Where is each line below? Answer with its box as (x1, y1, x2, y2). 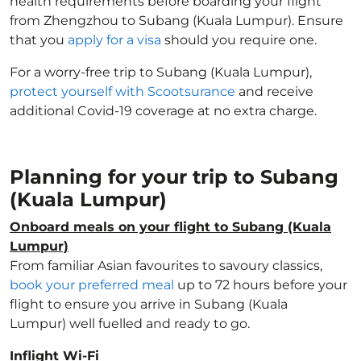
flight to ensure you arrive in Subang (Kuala (10, 297, 288, 312)
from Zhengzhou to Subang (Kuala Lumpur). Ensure (10, 13, 343, 28)
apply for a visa (68, 32, 161, 48)
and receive (235, 84, 313, 99)
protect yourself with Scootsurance (10, 84, 235, 99)
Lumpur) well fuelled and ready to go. (10, 316, 250, 331)
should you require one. (161, 32, 317, 48)
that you (10, 32, 68, 48)
